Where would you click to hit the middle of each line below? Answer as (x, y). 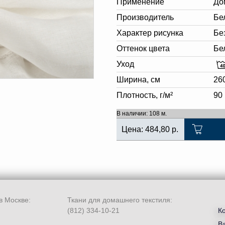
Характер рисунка (150, 33)
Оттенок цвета (143, 48)
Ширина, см (138, 80)
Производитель (145, 17)
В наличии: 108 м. (142, 114)
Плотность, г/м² (145, 95)
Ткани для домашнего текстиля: (120, 200)
